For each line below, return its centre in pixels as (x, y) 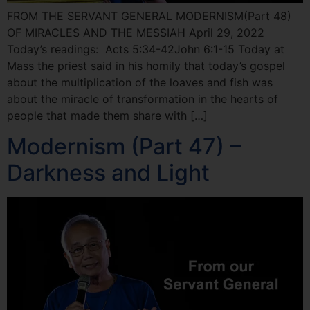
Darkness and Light (108, 173)
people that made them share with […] (107, 115)
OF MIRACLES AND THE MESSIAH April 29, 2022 (136, 32)
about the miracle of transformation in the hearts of (143, 99)
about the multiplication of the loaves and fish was (140, 82)
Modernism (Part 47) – (124, 147)
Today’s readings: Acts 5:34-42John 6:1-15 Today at (146, 49)
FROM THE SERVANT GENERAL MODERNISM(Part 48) (149, 16)
